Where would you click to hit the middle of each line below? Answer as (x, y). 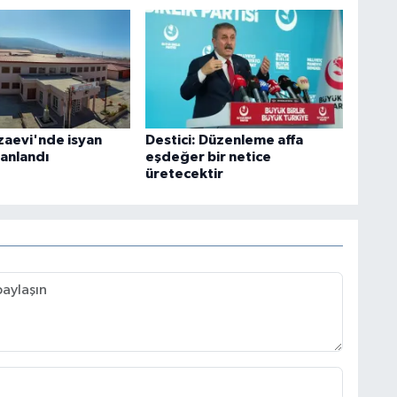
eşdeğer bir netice (208, 156)
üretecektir (184, 173)
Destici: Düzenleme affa (224, 140)
